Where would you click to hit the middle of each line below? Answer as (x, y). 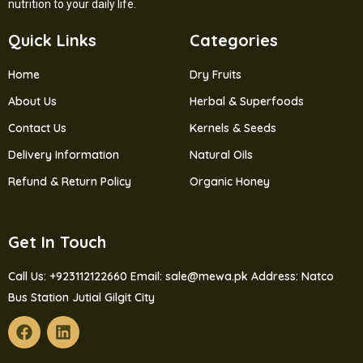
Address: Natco (293, 276)
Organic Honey (230, 181)
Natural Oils (221, 155)
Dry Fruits (216, 75)
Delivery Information (64, 155)
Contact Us (37, 128)
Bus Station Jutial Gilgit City (81, 297)
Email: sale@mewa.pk (191, 276)
